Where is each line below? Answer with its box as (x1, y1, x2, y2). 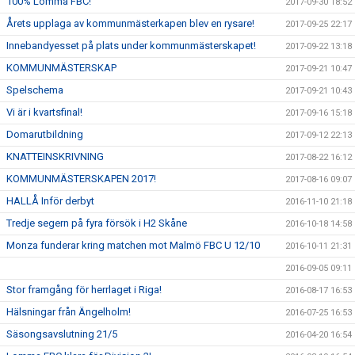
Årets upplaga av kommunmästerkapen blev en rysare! (6, 17, 254, 29)
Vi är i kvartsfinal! (6, 105, 82, 118)
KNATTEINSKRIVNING (6, 150, 104, 162)
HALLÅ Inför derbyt (6, 194, 94, 207)
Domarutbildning (6, 128, 83, 140)
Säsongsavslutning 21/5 (6, 327, 117, 340)
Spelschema (6, 83, 63, 96)
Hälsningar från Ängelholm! (6, 305, 131, 318)
